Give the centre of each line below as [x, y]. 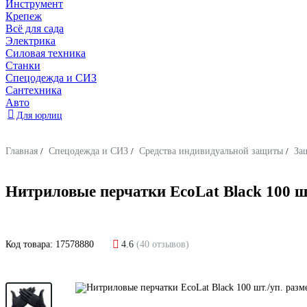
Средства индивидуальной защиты [211, 151]
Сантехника [34, 90]
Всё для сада [35, 28]
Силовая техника [46, 53]
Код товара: [30, 244]
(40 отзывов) [163, 244]
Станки [23, 65]
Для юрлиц [39, 115]
